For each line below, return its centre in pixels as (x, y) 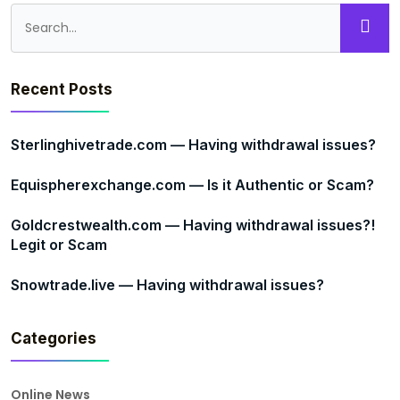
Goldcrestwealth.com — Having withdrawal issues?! (193, 225)
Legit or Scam (59, 245)
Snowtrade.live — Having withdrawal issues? (167, 285)
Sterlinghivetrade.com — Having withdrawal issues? (193, 145)
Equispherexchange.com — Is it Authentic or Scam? (192, 185)
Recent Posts (62, 89)
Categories (54, 338)
